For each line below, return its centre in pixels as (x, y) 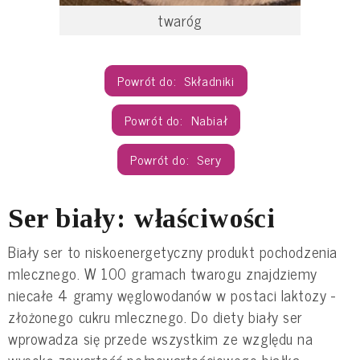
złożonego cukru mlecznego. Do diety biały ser (155, 317)
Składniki (209, 81)
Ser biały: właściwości (142, 219)
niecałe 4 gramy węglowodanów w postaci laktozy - (172, 295)
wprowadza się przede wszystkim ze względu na (161, 339)
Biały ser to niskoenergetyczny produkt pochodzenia (173, 252)
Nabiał (209, 120)
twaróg (180, 20)
